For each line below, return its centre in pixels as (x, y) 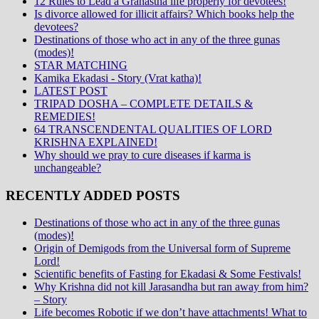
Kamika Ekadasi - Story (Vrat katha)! (118, 78)
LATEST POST (71, 90)
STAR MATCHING (81, 65)
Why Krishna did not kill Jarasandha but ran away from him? (171, 287)
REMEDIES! (65, 116)
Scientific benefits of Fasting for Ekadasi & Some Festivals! (168, 274)
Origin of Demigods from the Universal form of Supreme (162, 249)
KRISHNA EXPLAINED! (96, 142)
